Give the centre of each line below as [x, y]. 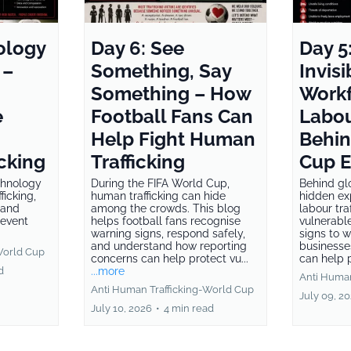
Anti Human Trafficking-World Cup [172, 289]
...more [107, 271]
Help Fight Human [173, 139]
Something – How [170, 93]
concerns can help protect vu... [169, 258]
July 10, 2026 [121, 308]
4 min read [188, 308]
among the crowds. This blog [165, 208]
